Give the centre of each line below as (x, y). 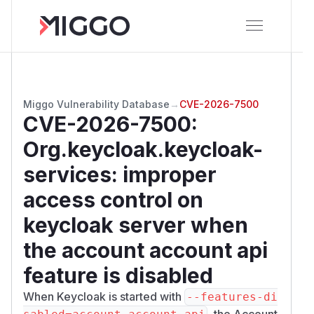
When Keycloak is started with (104, 296)
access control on (113, 199)
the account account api (145, 250)
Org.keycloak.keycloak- (143, 149)
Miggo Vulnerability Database (96, 104)
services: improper (120, 174)
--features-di (232, 296)
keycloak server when (136, 225)
